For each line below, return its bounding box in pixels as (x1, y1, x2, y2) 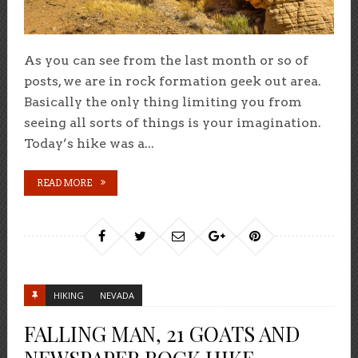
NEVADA (99, 289, 134, 302)
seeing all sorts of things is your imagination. (23, 115, 321, 131)
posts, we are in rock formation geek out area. (23, 74, 321, 89)
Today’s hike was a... (23, 136, 154, 152)
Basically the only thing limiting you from (23, 94, 302, 110)
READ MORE (36, 177, 92, 189)
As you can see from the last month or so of (23, 53, 308, 69)
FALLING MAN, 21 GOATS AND (23, 320, 300, 348)
